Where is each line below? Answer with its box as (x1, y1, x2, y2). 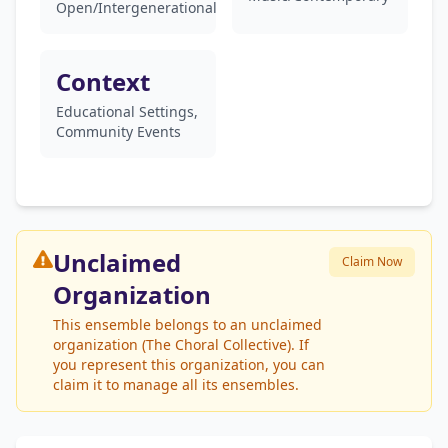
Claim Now (342, 253, 402, 270)
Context (56, 65, 150, 98)
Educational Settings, (56, 102, 198, 121)
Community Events (56, 122, 181, 141)
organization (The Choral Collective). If (53, 335, 309, 354)
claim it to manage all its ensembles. (53, 375, 299, 394)
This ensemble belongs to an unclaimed (53, 315, 322, 334)
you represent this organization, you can (53, 355, 325, 374)
